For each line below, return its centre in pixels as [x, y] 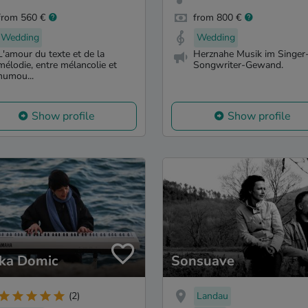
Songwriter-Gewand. [238, 65]
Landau [212, 296]
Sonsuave [203, 261]
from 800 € [217, 17]
